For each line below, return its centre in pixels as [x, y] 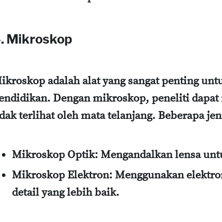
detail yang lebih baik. [66, 192]
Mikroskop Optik [53, 155]
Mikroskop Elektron [60, 175]
